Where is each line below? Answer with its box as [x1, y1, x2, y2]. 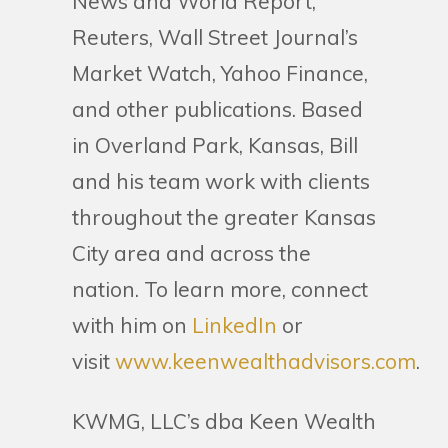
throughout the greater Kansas [72, 204, 376, 231]
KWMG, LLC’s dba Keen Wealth [72, 408, 376, 435]
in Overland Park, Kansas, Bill [72, 132, 358, 159]
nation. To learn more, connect [72, 276, 368, 303]
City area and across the [72, 240, 311, 267]
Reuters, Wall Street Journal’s [72, 24, 358, 51]
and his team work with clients [72, 168, 370, 195]
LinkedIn [187, 312, 277, 339]
